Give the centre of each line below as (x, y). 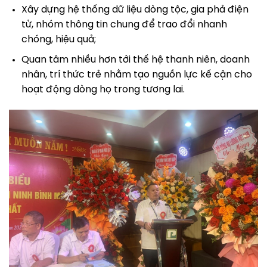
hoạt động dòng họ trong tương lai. (103, 90)
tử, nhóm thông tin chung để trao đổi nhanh (124, 24)
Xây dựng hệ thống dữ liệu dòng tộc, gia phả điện (135, 10)
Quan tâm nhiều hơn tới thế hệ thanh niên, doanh (135, 60)
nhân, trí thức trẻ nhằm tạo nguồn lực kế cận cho (136, 75)
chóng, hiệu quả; (58, 39)
